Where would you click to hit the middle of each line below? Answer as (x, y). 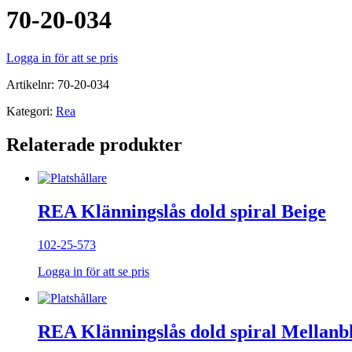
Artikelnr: (32, 85)
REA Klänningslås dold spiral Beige (182, 212)
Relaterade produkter (94, 145)
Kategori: (31, 112)
